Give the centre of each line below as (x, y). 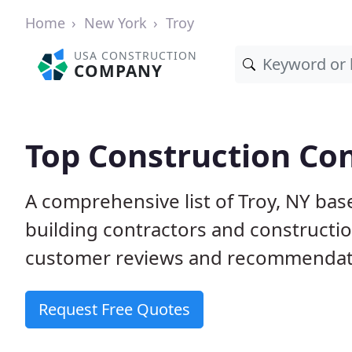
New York (115, 23)
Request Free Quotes (114, 309)
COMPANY (119, 71)
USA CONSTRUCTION (136, 55)
